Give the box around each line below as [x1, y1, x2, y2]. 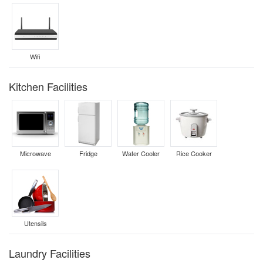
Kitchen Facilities [9, 79, 87, 94]
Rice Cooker [176, 149, 212, 158]
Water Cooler [122, 149, 160, 158]
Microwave [19, 149, 51, 158]
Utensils [23, 218, 47, 228]
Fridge [79, 149, 97, 158]
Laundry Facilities [9, 245, 90, 261]
